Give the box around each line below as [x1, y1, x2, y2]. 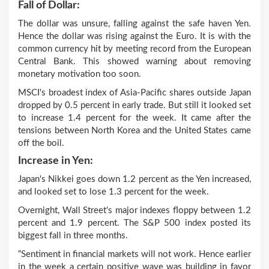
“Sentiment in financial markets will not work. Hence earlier [18, 250, 251, 259]
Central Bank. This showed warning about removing [18, 57, 251, 66]
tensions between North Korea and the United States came [18, 126, 251, 135]
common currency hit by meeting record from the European [18, 44, 251, 53]
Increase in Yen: [18, 156, 93, 166]
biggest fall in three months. [18, 231, 128, 240]
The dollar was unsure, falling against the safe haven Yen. [18, 19, 251, 28]
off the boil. [18, 139, 64, 148]
